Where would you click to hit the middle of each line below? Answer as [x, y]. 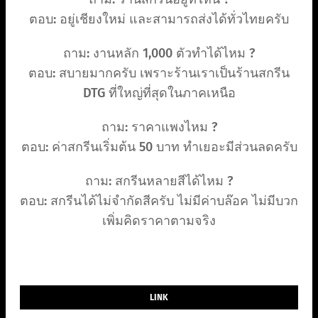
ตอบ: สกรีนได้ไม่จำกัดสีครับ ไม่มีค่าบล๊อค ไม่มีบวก [159, 201]
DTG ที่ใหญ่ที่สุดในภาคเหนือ [159, 93]
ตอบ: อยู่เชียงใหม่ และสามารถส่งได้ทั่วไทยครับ [159, 20]
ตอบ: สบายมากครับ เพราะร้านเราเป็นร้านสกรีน [159, 73]
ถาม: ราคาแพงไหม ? [159, 127]
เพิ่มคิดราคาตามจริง [159, 221]
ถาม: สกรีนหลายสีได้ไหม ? [159, 181]
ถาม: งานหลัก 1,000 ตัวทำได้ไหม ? [159, 54]
